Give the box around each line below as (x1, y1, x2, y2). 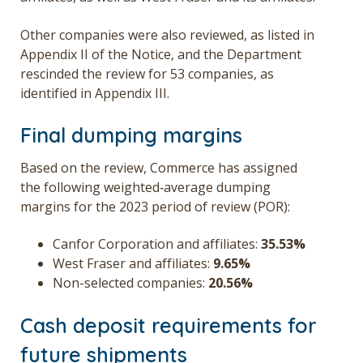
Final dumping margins (20, 122, 242, 148)
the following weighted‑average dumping (20, 178, 271, 197)
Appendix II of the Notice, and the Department (20, 45, 301, 63)
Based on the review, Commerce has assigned (20, 159, 297, 177)
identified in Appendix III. (20, 83, 169, 102)
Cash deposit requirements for (20, 312, 317, 338)
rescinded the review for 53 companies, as (20, 64, 274, 83)
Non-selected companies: (53, 274, 208, 293)
